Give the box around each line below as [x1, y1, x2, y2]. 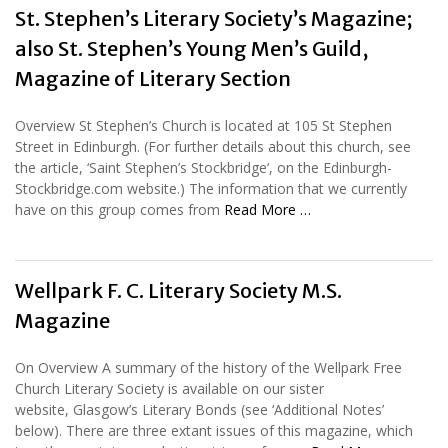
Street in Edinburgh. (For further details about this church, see [15, 136, 411, 156]
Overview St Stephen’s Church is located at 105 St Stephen [15, 115, 392, 135]
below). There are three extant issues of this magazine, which [15, 420, 413, 440]
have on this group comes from [15, 199, 224, 219]
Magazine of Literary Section [15, 65, 291, 91]
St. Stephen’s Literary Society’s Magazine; [15, 5, 412, 31]
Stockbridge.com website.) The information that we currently [15, 178, 407, 198]
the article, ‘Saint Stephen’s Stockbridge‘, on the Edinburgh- [15, 157, 392, 177]
